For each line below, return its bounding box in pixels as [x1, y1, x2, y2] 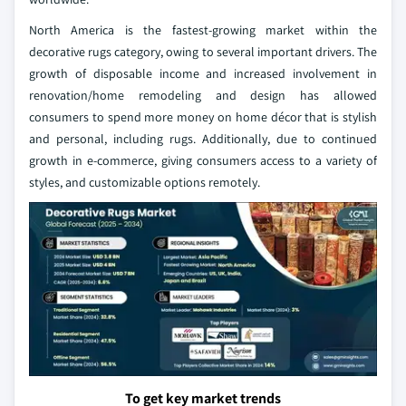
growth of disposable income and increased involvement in [29, 65, 377, 82]
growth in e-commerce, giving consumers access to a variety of [29, 152, 377, 169]
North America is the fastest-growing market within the [29, 22, 377, 38]
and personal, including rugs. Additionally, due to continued [29, 130, 377, 147]
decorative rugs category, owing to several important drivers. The [29, 43, 377, 60]
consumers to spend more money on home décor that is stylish [29, 109, 377, 125]
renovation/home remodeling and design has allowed [29, 87, 377, 103]
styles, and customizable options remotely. [29, 174, 260, 190]
